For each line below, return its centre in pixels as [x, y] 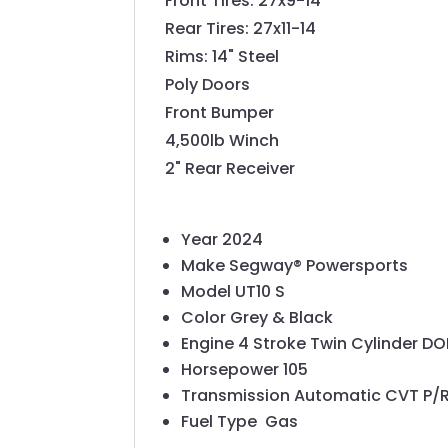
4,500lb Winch [222, 141]
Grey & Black [282, 318]
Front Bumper [220, 113]
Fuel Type [223, 422]
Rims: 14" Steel [222, 57]
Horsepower [232, 370]
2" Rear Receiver [230, 169]
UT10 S [260, 292]
